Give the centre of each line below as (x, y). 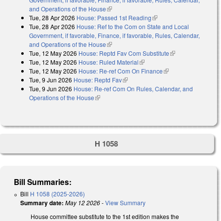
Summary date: (42, 203)
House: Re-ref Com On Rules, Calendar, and (133, 88)
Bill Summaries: (43, 182)
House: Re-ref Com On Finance (121, 71)
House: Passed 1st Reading (114, 17)
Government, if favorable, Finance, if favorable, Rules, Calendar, (114, 35)
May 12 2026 (83, 203)
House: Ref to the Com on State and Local (133, 26)
